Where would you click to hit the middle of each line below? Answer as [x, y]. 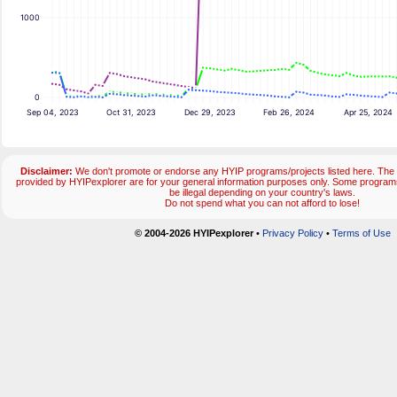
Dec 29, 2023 [210, 113]
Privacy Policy [292, 234]
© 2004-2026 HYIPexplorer [194, 234]
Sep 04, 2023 [52, 113]
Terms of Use [361, 234]
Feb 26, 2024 [289, 113]
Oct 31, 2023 [132, 113]
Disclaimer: [47, 171]
